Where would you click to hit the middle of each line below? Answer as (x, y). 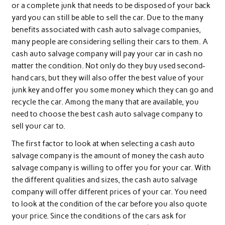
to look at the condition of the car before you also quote (109, 204)
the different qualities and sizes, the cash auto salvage (104, 180)
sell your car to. (38, 126)
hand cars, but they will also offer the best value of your (107, 78)
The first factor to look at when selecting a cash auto (103, 143)
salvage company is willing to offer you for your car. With (111, 167)
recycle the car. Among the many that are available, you (105, 102)
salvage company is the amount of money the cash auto (108, 155)
